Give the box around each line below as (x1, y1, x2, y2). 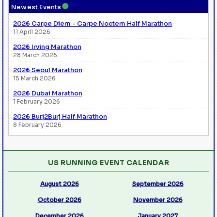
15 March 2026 (13, 74, 56, 82)
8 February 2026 (13, 121, 62, 128)
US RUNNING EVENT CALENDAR (47, 158, 170, 167)
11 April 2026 (13, 28, 50, 35)
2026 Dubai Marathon (13, 89, 82, 97)
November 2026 (133, 196, 183, 203)
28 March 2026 (13, 51, 57, 59)
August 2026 (40, 180, 79, 187)
